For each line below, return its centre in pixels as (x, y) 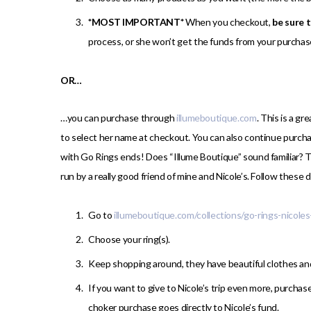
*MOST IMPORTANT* (137, 22)
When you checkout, (229, 22)
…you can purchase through (118, 118)
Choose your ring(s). (129, 239)
